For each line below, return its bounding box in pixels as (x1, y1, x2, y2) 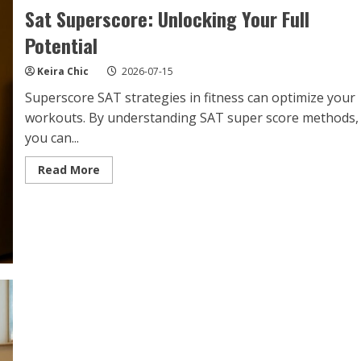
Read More (37, 161, 100, 177)
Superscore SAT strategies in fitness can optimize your (24, 88, 355, 106)
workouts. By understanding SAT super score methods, (24, 108, 359, 127)
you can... (24, 128, 79, 147)
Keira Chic (36, 64, 89, 78)
